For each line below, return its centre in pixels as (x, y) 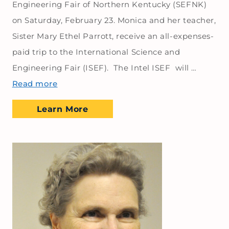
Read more (35, 83)
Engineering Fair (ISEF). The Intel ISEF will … (104, 67)
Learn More (62, 109)
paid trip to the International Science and (96, 52)
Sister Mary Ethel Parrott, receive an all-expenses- (113, 36)
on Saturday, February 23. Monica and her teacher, (114, 20)
